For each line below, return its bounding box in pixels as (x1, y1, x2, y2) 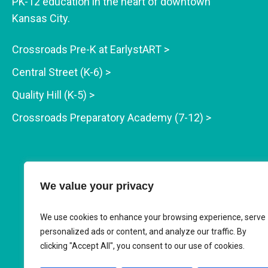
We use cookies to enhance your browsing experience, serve (40, 212, 266, 222)
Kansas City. (12, 12, 70, 25)
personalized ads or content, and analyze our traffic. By (40, 227, 246, 236)
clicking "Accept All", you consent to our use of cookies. (40, 241, 245, 251)
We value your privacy (40, 180, 154, 192)
